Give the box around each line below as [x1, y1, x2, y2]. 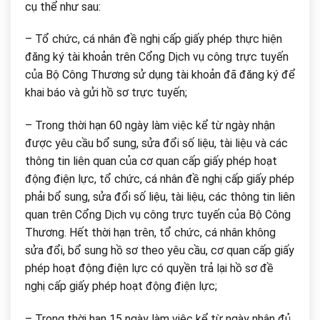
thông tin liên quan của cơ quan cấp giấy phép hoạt [25, 154, 277, 169]
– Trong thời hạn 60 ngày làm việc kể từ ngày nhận [25, 119, 275, 133]
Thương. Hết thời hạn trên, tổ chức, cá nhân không [25, 226, 276, 240]
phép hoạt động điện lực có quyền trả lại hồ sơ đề [25, 261, 274, 276]
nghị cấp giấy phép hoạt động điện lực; [25, 279, 217, 294]
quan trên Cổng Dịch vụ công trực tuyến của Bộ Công [25, 208, 291, 222]
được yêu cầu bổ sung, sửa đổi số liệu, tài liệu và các [25, 136, 288, 151]
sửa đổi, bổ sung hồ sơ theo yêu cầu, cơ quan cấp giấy [25, 244, 294, 258]
